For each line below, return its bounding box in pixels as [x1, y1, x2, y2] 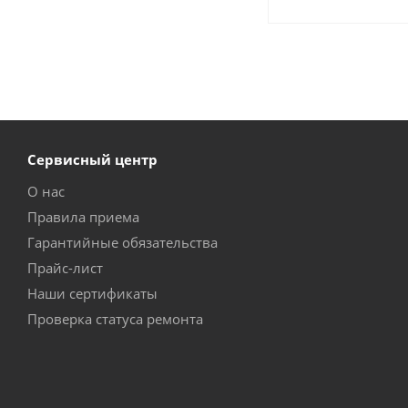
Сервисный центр [27, 150, 158, 168]
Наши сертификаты [27, 284, 158, 302]
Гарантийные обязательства [27, 233, 218, 251]
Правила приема [27, 208, 139, 226]
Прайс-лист [27, 259, 103, 277]
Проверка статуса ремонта [27, 310, 203, 328]
